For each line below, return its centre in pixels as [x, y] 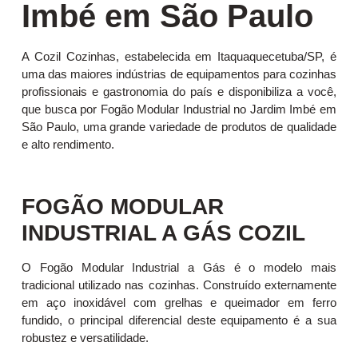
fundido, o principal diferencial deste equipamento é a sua [179, 320]
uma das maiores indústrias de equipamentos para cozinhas [179, 74]
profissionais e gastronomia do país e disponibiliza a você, [179, 91]
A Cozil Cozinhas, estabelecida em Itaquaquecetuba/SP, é [179, 56]
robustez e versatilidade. [85, 338]
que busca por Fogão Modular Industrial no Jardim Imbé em [179, 109]
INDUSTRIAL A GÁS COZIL [163, 233]
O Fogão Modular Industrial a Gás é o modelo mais [179, 268]
